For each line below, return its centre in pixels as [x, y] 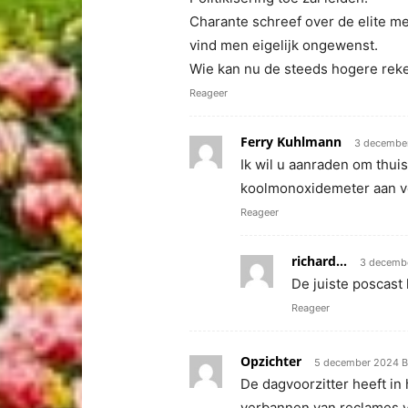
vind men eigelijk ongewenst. [284, 45]
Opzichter [271, 361]
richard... [319, 261]
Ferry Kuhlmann [291, 142]
